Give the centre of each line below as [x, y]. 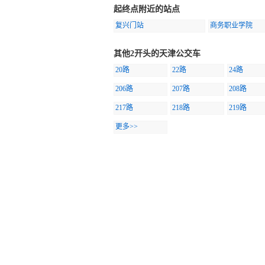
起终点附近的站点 [147, 9]
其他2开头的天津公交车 [157, 54]
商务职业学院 [231, 25]
